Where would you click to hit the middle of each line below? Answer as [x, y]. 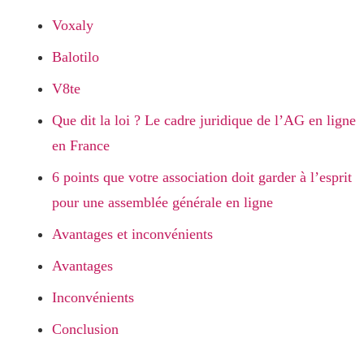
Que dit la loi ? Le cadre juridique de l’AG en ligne [204, 120]
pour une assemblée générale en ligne [162, 202]
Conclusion [85, 329]
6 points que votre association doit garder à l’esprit [202, 177]
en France [81, 145]
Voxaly [73, 25]
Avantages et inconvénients [132, 234]
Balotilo [76, 57]
